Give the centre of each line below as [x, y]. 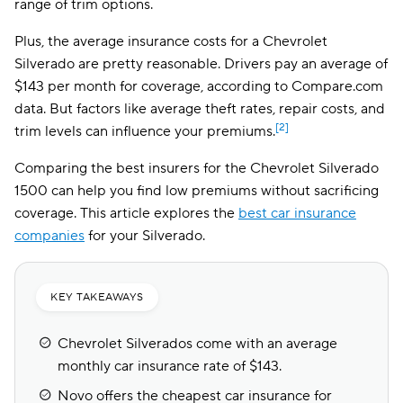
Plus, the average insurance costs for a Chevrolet [171, 41]
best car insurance [297, 213]
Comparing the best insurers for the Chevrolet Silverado [197, 168]
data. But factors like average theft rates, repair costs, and [200, 109]
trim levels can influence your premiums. [145, 131]
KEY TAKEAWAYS [97, 297]
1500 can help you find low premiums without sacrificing [197, 191]
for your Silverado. [145, 236]
